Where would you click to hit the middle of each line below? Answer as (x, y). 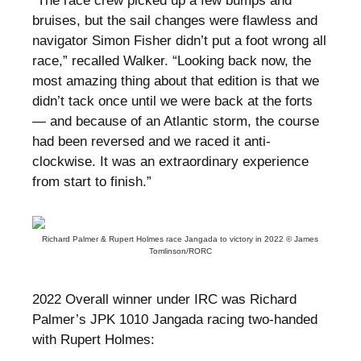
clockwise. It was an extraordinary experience (170, 162)
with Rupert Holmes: (93, 340)
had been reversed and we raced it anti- (151, 142)
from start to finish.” (91, 182)
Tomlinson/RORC (180, 251)
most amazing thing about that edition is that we (175, 81)
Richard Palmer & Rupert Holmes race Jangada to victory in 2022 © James (180, 239)
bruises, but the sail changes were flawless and (174, 21)
